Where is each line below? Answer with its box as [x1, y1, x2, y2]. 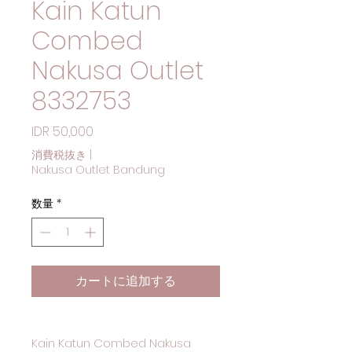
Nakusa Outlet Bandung [31, 162, 165, 178]
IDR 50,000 [31, 123, 93, 141]
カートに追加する [75, 272, 176, 290]
